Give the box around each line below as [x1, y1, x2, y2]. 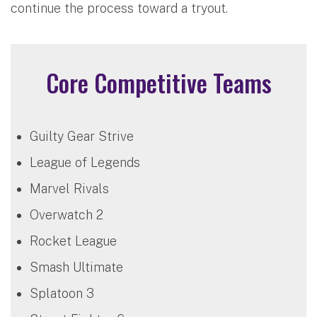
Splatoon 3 [30, 285, 94, 301]
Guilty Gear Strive [30, 128, 134, 144]
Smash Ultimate [30, 259, 123, 275]
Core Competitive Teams [45, 64, 272, 100]
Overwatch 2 [30, 207, 103, 222]
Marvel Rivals [30, 180, 109, 196]
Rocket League [30, 233, 117, 248]
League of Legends [30, 154, 140, 170]
